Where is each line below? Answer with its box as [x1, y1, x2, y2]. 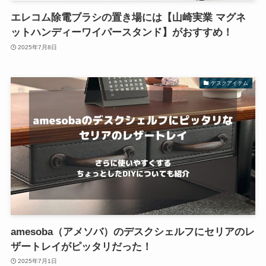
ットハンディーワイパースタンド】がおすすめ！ [10, 27, 233, 39]
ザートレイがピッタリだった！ [10, 240, 152, 252]
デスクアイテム [211, 80, 249, 86]
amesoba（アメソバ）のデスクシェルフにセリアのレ [10, 226, 255, 237]
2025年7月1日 [18, 258, 58, 265]
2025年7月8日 [18, 43, 58, 50]
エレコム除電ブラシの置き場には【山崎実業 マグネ [10, 12, 246, 24]
